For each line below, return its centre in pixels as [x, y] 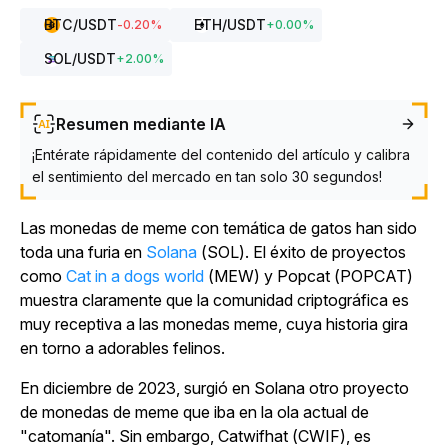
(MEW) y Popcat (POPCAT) [308, 276]
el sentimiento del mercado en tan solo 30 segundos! [207, 176]
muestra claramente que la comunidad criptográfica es [214, 300]
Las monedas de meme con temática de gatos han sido [218, 228]
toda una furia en [83, 252]
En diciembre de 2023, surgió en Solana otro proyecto [214, 388]
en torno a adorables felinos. [122, 348]
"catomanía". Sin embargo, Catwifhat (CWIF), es [195, 436]
